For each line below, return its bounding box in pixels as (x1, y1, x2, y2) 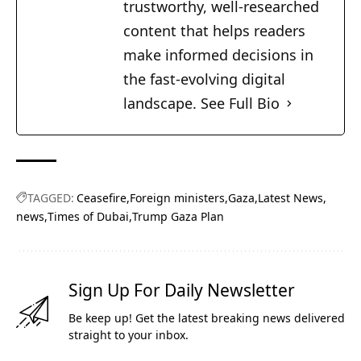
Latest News (258, 190, 323, 206)
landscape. (123, 93, 201, 114)
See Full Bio (201, 93, 280, 114)
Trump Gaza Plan (132, 209, 224, 225)
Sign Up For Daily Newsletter (68, 279, 295, 302)
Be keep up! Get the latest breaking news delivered (68, 310, 345, 326)
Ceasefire (77, 190, 127, 206)
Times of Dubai (48, 209, 129, 225)
